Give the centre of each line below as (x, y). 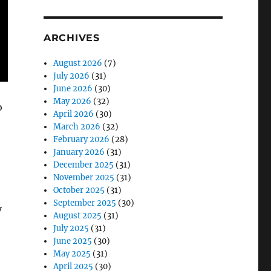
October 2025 (79, 190)
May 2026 (73, 101)
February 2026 (82, 139)
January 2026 (79, 152)
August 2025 (78, 216)
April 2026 (74, 114)
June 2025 (73, 241)
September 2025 (85, 203)
